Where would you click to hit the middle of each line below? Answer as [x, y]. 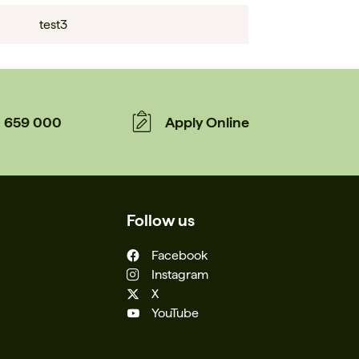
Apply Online [207, 122]
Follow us [160, 220]
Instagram [179, 274]
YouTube [175, 313]
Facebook [179, 255]
